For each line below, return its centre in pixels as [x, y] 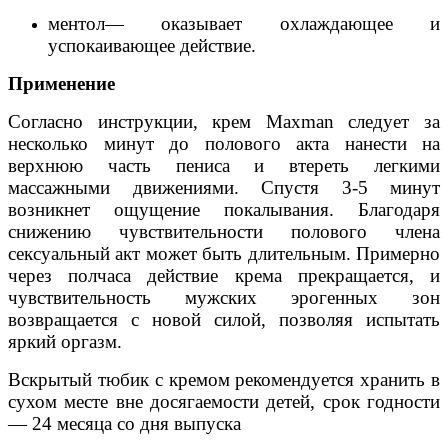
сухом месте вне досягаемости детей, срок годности [224, 401]
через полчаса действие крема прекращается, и [224, 275]
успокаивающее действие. [152, 45]
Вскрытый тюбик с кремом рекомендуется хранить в [224, 379]
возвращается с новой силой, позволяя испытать [224, 319]
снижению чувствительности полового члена [224, 231]
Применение [61, 83]
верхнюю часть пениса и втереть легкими [224, 165]
